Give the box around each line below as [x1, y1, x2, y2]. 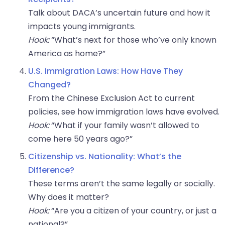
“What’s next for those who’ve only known [49, 34, 216, 46]
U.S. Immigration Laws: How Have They [28, 65, 183, 77]
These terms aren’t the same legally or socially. [28, 178, 215, 190]
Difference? [28, 164, 74, 176]
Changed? [28, 79, 71, 91]
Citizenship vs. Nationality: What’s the [28, 151, 181, 163]
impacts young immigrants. [28, 21, 136, 33]
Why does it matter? [28, 191, 109, 203]
